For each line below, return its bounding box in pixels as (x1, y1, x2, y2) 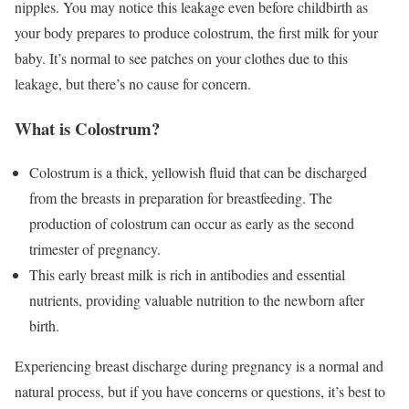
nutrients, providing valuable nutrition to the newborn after (29, 290, 364, 310)
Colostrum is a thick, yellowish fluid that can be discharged (29, 163, 367, 183)
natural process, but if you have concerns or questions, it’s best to (15, 382, 385, 402)
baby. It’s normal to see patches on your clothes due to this (15, 48, 348, 68)
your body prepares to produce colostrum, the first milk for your (15, 23, 378, 43)
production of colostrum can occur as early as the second (29, 214, 354, 234)
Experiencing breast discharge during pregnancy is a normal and (15, 356, 383, 376)
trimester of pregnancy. (29, 239, 161, 259)
